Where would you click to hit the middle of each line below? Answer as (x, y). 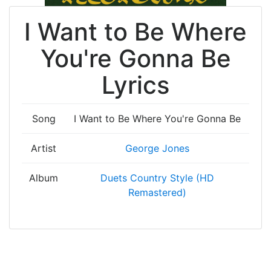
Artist (44, 148)
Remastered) (157, 192)
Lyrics (135, 85)
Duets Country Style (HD (157, 178)
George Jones (157, 148)
